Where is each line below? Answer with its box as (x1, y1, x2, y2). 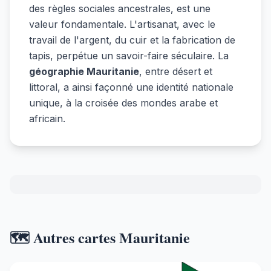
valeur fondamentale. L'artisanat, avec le (29, 18, 215, 30)
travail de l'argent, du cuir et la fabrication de (29, 33, 235, 46)
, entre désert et (139, 65, 212, 77)
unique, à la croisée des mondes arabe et (29, 96, 218, 109)
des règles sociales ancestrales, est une (29, 2, 211, 15)
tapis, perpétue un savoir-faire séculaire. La (29, 49, 229, 62)
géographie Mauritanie (29, 65, 139, 77)
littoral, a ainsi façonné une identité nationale (29, 80, 233, 93)
